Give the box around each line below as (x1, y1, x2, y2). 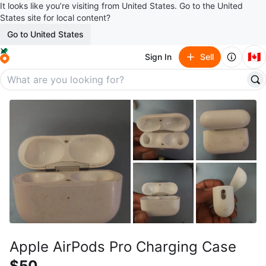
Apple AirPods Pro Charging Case (9, 238, 236, 255)
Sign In (145, 52, 172, 62)
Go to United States (7, 29, 84, 39)
